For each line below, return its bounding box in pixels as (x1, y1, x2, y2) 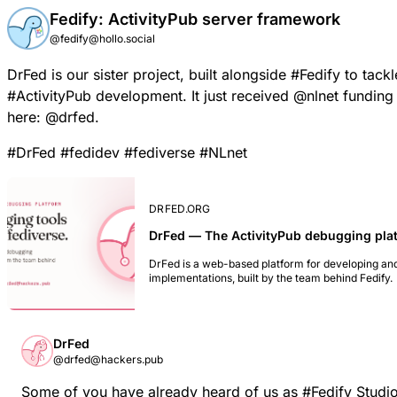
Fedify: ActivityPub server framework (50, 10, 340, 28)
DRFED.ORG (149, 202, 211, 215)
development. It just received (91, 87, 293, 105)
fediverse (133, 144, 195, 161)
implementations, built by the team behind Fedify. (149, 271, 393, 284)
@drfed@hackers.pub (53, 353, 163, 366)
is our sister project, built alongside (47, 66, 291, 83)
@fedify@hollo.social (50, 32, 155, 45)
